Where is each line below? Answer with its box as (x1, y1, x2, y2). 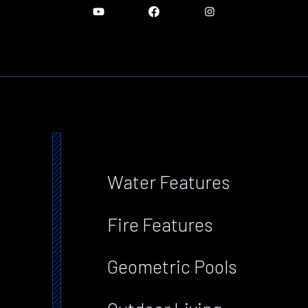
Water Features (107, 170, 231, 193)
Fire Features (107, 212, 214, 235)
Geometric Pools (107, 255, 238, 278)
